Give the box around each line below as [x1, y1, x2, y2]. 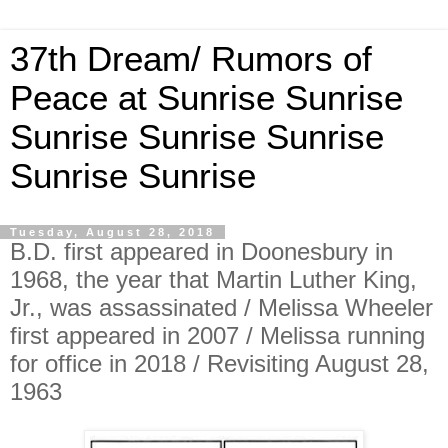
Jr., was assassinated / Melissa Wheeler [10, 294, 433, 321]
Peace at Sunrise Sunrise [10, 79, 403, 117]
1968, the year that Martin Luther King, [10, 266, 417, 293]
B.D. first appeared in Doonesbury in [10, 238, 393, 265]
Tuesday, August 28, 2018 [10, 226, 215, 238]
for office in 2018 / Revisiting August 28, [10, 350, 429, 377]
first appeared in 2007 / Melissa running [10, 322, 425, 349]
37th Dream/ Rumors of [10, 40, 372, 78]
